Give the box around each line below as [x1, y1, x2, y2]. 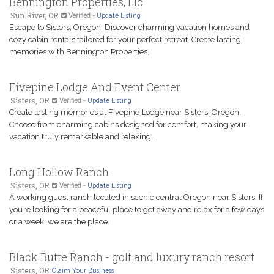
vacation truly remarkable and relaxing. [9, 132, 153, 141]
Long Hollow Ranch [9, 165, 109, 179]
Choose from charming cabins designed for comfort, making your [9, 120, 246, 129]
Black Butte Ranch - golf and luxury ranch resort [9, 250, 254, 264]
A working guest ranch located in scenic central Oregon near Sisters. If [9, 193, 263, 202]
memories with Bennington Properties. [9, 47, 149, 56]
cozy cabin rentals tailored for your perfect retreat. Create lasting [9, 35, 241, 44]
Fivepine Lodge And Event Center [9, 80, 180, 94]
